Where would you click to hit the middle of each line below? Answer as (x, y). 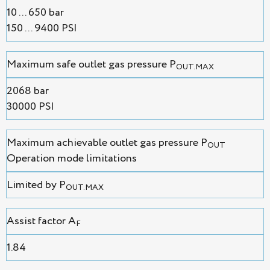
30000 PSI (30, 107)
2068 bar (28, 91)
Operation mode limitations (72, 159)
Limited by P (36, 185)
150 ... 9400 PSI (42, 29)
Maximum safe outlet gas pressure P (91, 65)
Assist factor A (41, 221)
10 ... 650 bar (35, 13)
